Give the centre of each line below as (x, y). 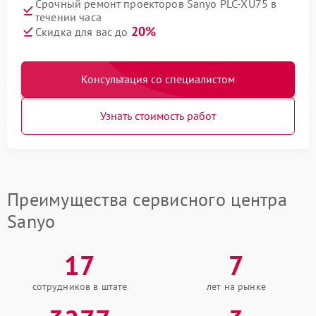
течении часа (68, 17)
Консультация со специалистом (158, 79)
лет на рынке (236, 286)
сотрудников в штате (80, 286)
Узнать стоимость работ (158, 116)
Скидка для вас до (83, 32)
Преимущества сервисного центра (147, 199)
